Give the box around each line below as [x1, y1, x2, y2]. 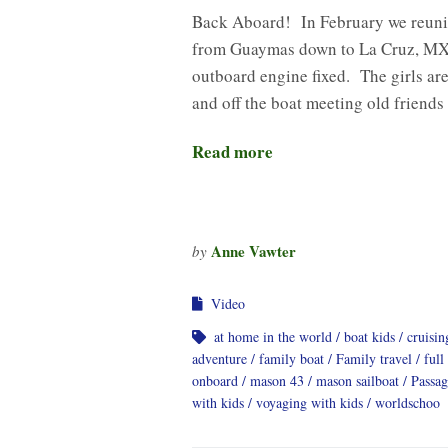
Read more [192, 138, 273, 164]
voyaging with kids [256, 392, 363, 412]
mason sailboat [316, 370, 399, 390]
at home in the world [214, 326, 332, 346]
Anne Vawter [211, 239, 296, 262]
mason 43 [250, 370, 304, 390]
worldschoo [375, 392, 440, 412]
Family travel [336, 348, 412, 368]
